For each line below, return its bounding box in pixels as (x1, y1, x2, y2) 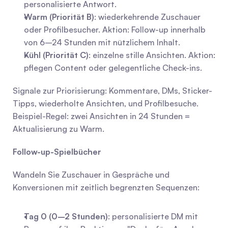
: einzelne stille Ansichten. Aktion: (89, 50, 215, 60)
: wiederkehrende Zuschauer (94, 12, 201, 22)
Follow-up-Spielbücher (13, 147, 101, 157)
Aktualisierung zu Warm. (13, 124, 104, 134)
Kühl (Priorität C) (24, 50, 89, 60)
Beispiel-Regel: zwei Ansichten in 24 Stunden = (13, 111, 190, 121)
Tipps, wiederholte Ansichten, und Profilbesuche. (13, 98, 198, 108)
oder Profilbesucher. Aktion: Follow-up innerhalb (24, 24, 206, 35)
